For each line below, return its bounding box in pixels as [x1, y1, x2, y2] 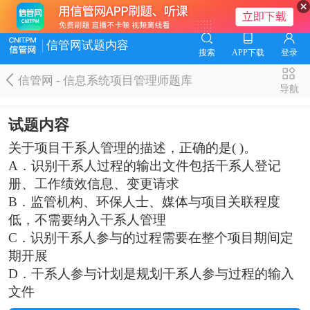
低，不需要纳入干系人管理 [8, 212, 166, 227]
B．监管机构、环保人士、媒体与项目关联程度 [8, 194, 280, 209]
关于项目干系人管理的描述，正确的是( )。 [8, 140, 257, 155]
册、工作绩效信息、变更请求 [8, 176, 179, 191]
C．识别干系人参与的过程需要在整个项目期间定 [8, 230, 293, 245]
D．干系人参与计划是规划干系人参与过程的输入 [8, 266, 294, 281]
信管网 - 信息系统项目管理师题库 [18, 73, 193, 87]
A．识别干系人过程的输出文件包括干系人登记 [8, 158, 281, 173]
